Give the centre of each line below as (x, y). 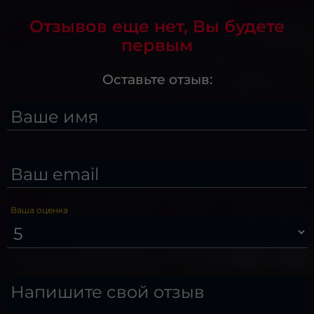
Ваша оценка (40, 210)
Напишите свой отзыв (108, 292)
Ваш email (55, 174)
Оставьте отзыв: (157, 79)
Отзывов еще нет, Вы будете (157, 26)
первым (157, 45)
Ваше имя (55, 116)
